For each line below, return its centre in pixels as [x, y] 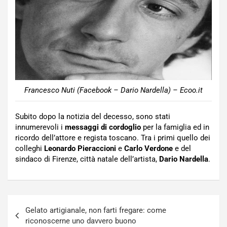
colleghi [30, 148]
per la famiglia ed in [175, 127]
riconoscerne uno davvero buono [81, 221]
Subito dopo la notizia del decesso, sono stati [93, 116]
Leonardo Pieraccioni [80, 148]
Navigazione [42, 202]
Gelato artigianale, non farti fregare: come [96, 210]
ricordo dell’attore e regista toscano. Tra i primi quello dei [113, 138]
